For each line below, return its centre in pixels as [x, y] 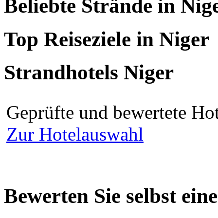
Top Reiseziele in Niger [107, 39]
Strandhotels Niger [89, 73]
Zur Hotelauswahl [75, 134]
